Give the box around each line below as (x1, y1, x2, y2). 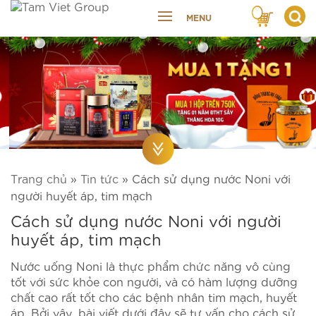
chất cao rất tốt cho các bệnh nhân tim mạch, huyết (11, 289, 297, 305)
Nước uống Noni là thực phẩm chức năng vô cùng (11, 258, 291, 274)
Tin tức (80, 171, 119, 186)
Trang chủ (11, 171, 67, 186)
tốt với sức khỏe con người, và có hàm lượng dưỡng (11, 274, 298, 289)
